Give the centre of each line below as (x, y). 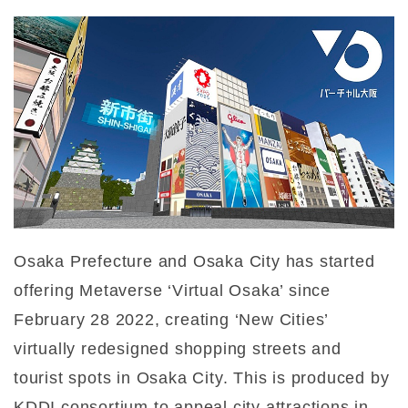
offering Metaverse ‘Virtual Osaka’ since (172, 291)
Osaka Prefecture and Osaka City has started (194, 262)
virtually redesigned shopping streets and (178, 349)
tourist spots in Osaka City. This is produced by (202, 378)
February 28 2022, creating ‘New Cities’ (171, 320)
